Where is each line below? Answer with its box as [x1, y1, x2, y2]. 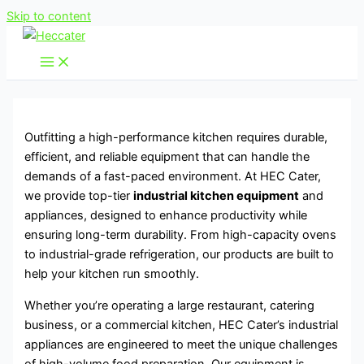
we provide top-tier [24, 188, 134, 204]
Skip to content [6, 9, 91, 24]
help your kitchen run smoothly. [24, 266, 200, 282]
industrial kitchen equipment [133, 188, 300, 204]
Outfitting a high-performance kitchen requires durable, [24, 130, 328, 145]
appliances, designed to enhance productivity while [24, 208, 308, 223]
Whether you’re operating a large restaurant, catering [24, 297, 315, 313]
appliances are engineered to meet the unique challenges [24, 336, 339, 352]
